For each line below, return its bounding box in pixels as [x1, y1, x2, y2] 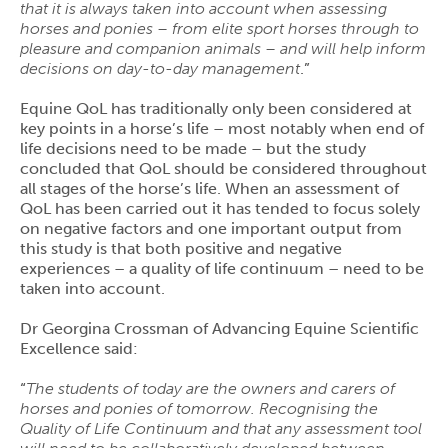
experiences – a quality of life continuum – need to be [20, 258, 424, 278]
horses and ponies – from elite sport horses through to [20, 18, 419, 38]
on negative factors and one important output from [20, 218, 402, 238]
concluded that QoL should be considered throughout [20, 158, 427, 178]
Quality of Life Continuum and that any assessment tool [20, 418, 422, 438]
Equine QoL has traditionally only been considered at [20, 98, 412, 118]
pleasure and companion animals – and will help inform [20, 38, 426, 58]
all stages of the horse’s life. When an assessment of [20, 178, 399, 198]
